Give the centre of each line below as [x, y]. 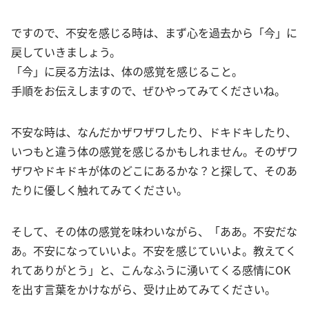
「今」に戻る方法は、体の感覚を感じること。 [127, 71]
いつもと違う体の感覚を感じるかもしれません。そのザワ [154, 151]
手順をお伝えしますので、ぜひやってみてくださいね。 [148, 90]
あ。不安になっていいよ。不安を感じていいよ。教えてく [154, 250]
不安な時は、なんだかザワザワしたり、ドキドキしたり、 [154, 131]
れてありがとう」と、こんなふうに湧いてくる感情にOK [151, 269]
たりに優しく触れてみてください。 [99, 189]
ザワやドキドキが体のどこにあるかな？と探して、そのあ [154, 170]
